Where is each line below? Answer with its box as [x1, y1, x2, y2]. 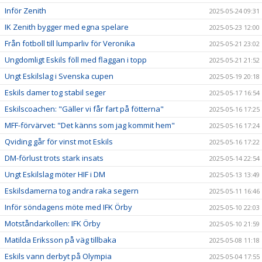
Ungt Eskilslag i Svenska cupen [5, 70, 113, 81]
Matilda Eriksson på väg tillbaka [5, 234, 116, 245]
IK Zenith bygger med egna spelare [5, 21, 129, 32]
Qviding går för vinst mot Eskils [5, 136, 113, 147]
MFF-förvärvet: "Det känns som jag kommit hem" [5, 119, 175, 130]
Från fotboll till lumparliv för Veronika [5, 37, 135, 49]
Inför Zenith [5, 5, 46, 16]
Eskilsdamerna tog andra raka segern [5, 185, 139, 196]
